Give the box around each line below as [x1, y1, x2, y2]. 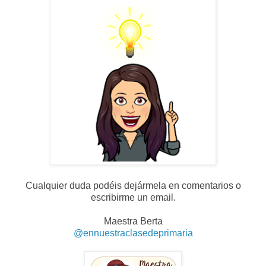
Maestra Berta [103, 216, 163, 227]
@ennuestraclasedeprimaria [73, 228, 193, 239]
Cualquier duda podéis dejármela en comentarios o [25, 180, 241, 191]
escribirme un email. [90, 192, 176, 203]
